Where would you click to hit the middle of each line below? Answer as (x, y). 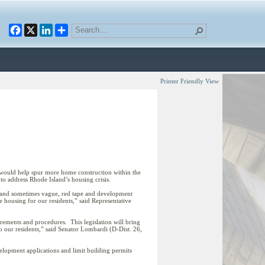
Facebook (44, 28)
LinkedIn (72, 28)
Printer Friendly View (190, 81)
